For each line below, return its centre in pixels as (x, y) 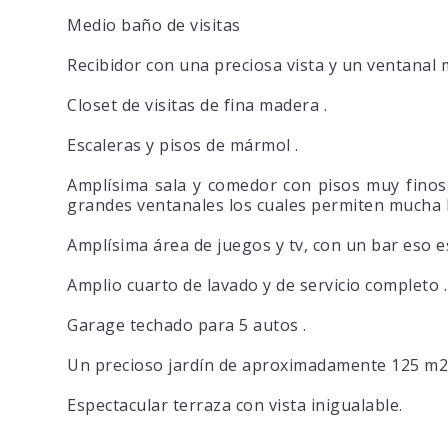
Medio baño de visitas (154, 25)
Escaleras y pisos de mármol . (183, 145)
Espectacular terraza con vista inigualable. (235, 405)
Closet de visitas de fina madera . (197, 105)
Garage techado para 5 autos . (187, 325)
